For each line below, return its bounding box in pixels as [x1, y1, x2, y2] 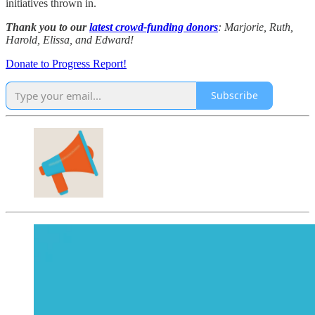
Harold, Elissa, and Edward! [6, 33, 134, 46]
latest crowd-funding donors [89, 20, 218, 33]
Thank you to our [6, 20, 89, 33]
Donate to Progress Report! [6, 57, 127, 70]
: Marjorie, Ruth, [218, 20, 293, 33]
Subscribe [211, 89, 258, 103]
